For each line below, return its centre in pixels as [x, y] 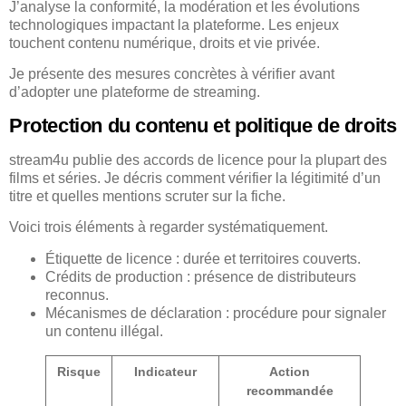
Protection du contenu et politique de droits [203, 125]
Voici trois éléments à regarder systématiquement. [169, 227]
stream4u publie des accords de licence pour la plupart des [198, 159]
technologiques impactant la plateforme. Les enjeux [174, 25]
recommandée [290, 390]
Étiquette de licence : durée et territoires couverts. [203, 258]
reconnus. [77, 295]
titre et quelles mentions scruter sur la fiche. [147, 196]
